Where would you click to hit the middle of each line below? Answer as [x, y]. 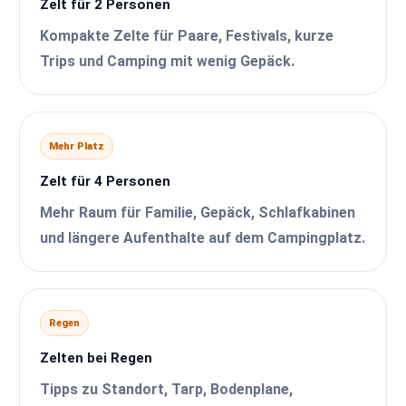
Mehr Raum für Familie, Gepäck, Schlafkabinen [198, 212]
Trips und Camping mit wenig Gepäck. [168, 61]
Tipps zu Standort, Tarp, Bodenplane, [167, 389]
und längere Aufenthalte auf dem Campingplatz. [203, 237]
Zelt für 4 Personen [106, 181]
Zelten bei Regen [97, 358]
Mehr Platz [77, 146]
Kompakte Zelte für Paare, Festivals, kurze [187, 35]
